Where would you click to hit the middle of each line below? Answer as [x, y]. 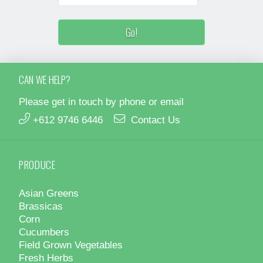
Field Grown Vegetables [71, 245]
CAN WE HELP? [45, 79]
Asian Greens [49, 193]
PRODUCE [37, 164]
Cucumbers [44, 232]
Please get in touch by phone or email [101, 101]
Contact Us [155, 120]
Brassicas [41, 206]
